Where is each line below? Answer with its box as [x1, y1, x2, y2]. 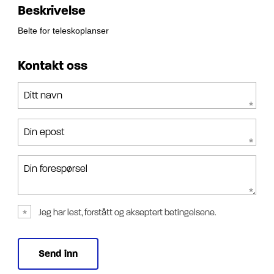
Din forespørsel [24, 162, 87, 174]
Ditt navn [24, 89, 62, 101]
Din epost [24, 125, 64, 138]
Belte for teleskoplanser [18, 25, 109, 35]
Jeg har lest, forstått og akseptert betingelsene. [39, 207, 217, 218]
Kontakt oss [18, 57, 87, 73]
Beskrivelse [18, 2, 86, 18]
